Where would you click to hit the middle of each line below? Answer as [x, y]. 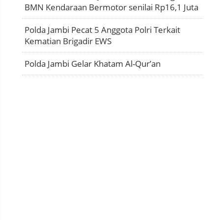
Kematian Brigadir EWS [68, 41]
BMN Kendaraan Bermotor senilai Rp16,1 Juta [111, 7]
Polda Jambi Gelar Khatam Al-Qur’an [93, 63]
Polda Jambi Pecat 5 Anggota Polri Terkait [102, 29]
